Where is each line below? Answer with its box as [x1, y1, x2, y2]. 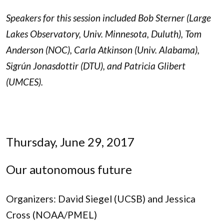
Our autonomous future [6, 161, 132, 176]
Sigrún [6, 60, 31, 72]
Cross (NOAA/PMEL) [6, 208, 97, 220]
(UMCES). [6, 76, 43, 88]
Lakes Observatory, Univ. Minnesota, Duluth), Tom [6, 28, 201, 40]
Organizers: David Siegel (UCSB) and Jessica [6, 192, 195, 204]
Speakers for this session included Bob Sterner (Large [6, 12, 211, 24]
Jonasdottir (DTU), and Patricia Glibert [31, 60, 185, 72]
